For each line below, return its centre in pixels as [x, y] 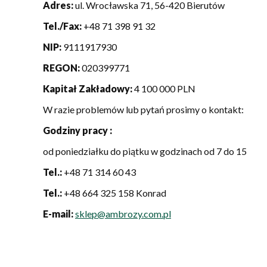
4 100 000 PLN [164, 88]
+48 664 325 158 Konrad [114, 193]
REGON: [61, 67]
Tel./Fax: [62, 26]
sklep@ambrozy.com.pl [123, 213]
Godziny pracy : [77, 130]
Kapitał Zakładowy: [88, 88]
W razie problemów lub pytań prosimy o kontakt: [143, 109]
